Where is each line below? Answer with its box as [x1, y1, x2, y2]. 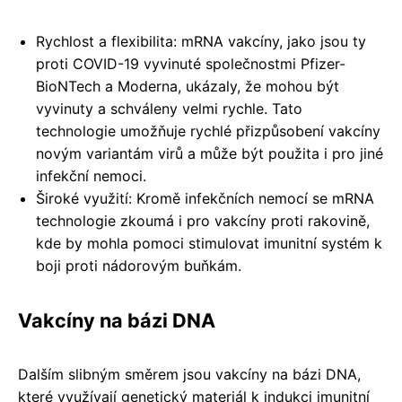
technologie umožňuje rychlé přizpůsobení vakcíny [36, 121, 380, 140]
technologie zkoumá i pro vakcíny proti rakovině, [36, 211, 370, 230]
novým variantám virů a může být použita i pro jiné [36, 144, 383, 162]
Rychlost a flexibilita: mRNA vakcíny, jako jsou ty [36, 31, 366, 50]
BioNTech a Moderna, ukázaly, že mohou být [36, 76, 339, 95]
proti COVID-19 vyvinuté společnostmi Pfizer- [36, 54, 345, 73]
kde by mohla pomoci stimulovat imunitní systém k [36, 233, 382, 252]
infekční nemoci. [36, 166, 146, 185]
